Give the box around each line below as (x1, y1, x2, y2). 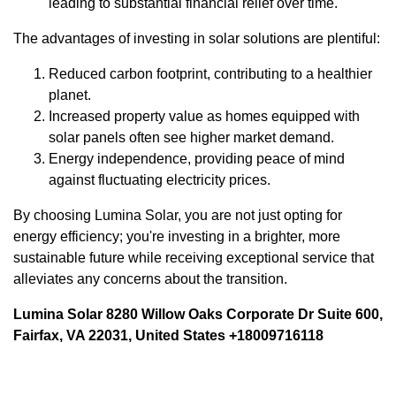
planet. (49, 87, 91, 103)
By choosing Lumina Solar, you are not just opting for (13, 207, 342, 223)
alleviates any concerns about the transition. (13, 270, 287, 286)
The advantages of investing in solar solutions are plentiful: (13, 30, 380, 46)
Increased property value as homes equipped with (49, 108, 360, 124)
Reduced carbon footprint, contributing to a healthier (49, 65, 372, 81)
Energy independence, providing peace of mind (49, 150, 345, 166)
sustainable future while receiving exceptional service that (13, 249, 374, 265)
